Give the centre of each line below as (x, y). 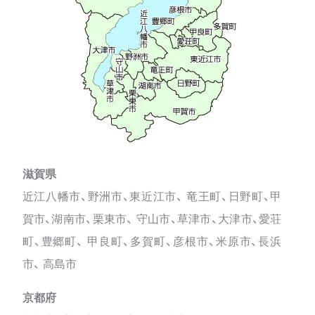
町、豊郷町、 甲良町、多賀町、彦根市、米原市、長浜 (152, 241)
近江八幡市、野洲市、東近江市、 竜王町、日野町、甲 (152, 196)
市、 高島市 (49, 264)
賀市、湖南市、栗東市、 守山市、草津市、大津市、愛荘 (152, 219)
